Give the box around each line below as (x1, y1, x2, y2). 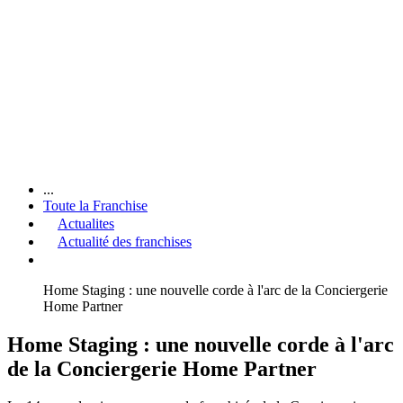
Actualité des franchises (58, 233, 192, 249)
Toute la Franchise (43, 197, 148, 213)
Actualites (58, 215, 114, 231)
